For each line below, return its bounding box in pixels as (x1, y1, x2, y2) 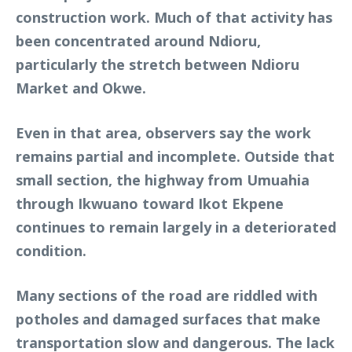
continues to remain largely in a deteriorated (16, 217, 336, 236)
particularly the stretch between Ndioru (16, 54, 299, 74)
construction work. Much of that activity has (16, 7, 332, 27)
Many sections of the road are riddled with (16, 285, 317, 305)
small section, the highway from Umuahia (16, 170, 310, 189)
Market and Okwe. (16, 78, 146, 97)
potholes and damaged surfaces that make (16, 309, 321, 328)
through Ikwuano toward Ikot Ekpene (16, 193, 284, 213)
